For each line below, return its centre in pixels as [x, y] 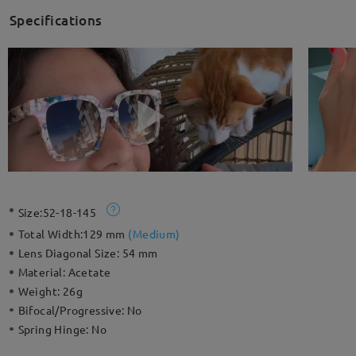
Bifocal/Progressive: [73, 310]
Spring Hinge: [55, 329]
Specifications [56, 21]
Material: [43, 272]
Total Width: [50, 234]
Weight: [40, 291]
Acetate [89, 272]
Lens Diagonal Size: [70, 253]
